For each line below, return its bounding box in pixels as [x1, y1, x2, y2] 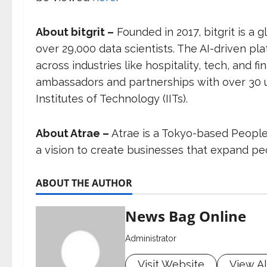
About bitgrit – [36, 26, 114, 39]
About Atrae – [36, 127, 111, 140]
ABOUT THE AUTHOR [36, 176, 132, 190]
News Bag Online [125, 206, 246, 226]
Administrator [125, 234, 176, 244]
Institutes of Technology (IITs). [36, 92, 188, 105]
